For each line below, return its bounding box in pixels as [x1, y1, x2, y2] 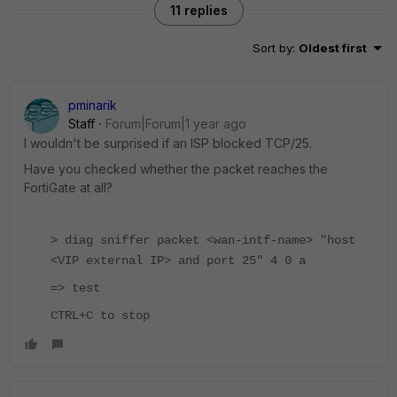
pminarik [68, 97, 117, 113]
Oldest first [299, 41, 367, 55]
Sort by [253, 41, 292, 55]
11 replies [169, 3, 228, 18]
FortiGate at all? [24, 180, 113, 195]
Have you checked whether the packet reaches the [24, 161, 328, 176]
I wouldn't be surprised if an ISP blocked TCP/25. [24, 136, 312, 151]
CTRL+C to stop [51, 308, 150, 323]
